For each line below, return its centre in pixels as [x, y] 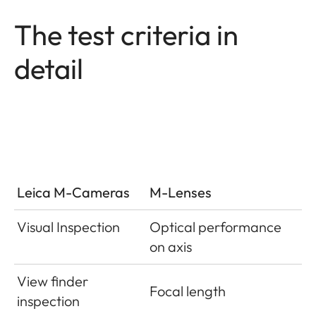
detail [49, 69]
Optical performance [215, 227]
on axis [171, 247]
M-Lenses [181, 193]
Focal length [188, 291]
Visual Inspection [68, 227]
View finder [53, 281]
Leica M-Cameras [73, 193]
